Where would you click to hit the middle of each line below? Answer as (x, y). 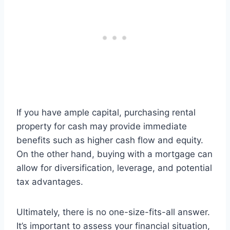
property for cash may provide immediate (102, 127)
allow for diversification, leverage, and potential (114, 168)
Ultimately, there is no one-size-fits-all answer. (113, 212)
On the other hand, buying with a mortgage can (114, 154)
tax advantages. (50, 182)
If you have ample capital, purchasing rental (106, 113)
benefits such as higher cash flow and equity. (110, 140)
